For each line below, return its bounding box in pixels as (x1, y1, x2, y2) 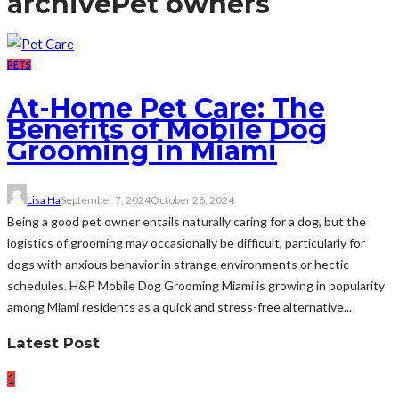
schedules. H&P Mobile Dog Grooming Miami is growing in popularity (7, 277, 385, 293)
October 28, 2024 (151, 192, 234, 207)
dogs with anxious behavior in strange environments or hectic (7, 256, 349, 272)
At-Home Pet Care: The (7, 91, 325, 125)
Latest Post (7, 333, 100, 352)
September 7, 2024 (61, 192, 151, 207)
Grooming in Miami (7, 134, 277, 167)
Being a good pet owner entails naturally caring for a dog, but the (7, 213, 366, 229)
